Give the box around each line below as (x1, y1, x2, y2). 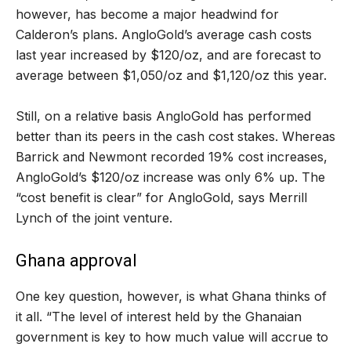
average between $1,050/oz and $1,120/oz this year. (16, 67, 327, 83)
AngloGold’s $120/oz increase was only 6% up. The (16, 168, 325, 185)
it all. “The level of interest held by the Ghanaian (16, 308, 302, 324)
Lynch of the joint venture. (16, 209, 172, 226)
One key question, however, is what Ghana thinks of (16, 288, 327, 304)
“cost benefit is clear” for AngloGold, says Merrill (16, 189, 307, 205)
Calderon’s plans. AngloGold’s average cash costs (16, 26, 312, 42)
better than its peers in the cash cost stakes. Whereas (16, 128, 335, 144)
